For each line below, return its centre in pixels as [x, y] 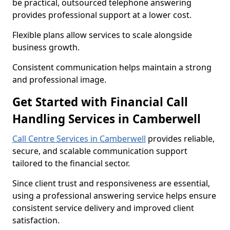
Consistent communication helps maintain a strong [112, 67]
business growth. [46, 47]
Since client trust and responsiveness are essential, [111, 183]
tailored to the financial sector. [71, 163]
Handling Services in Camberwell [107, 119]
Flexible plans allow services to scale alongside [102, 35]
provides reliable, [180, 139]
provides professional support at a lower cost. [102, 15]
